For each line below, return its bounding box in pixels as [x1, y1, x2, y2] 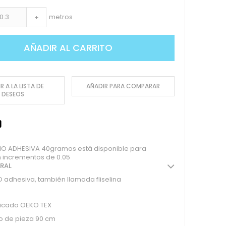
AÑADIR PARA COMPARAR [86, 82, 160, 91]
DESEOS [2, 90, 25, 99]
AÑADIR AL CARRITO [24, 41, 113, 54]
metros [49, 12, 73, 22]
